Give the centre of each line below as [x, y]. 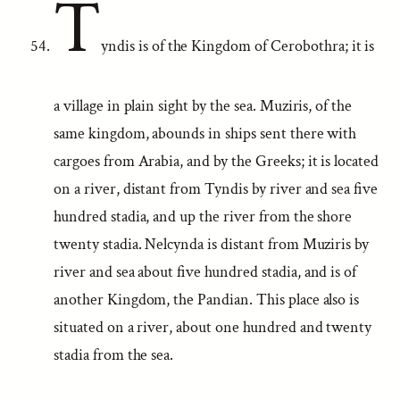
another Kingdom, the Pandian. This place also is [207, 300]
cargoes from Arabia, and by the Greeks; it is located [217, 161]
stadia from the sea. [114, 355]
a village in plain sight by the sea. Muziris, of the [203, 106]
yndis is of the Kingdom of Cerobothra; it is [237, 46]
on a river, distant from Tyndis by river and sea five [216, 189]
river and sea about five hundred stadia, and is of [205, 272]
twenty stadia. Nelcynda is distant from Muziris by [212, 244]
